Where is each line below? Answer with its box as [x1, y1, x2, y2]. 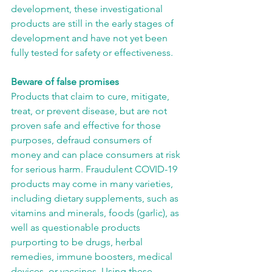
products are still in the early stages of [11, 18, 176, 29]
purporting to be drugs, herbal [11, 236, 145, 248]
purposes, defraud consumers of [11, 134, 154, 146]
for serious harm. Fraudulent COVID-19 [11, 163, 180, 175]
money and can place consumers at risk [11, 149, 183, 160]
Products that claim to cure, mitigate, [11, 90, 172, 102]
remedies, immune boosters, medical [11, 251, 175, 262]
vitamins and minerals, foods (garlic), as [11, 207, 182, 219]
